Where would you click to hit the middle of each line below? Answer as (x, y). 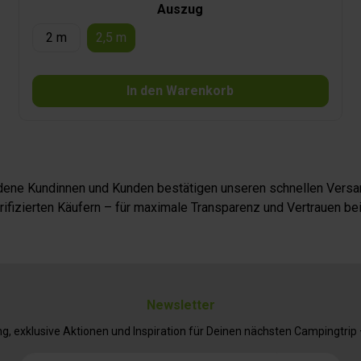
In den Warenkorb (180, 91)
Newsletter (180, 305)
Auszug (180, 10)
